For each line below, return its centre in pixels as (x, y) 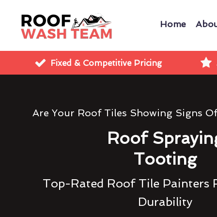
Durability (165, 202)
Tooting (165, 159)
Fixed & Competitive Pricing (106, 63)
